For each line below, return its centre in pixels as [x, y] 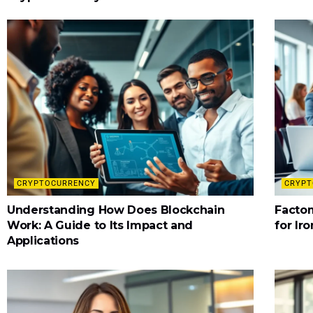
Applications [43, 241]
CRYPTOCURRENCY [56, 184]
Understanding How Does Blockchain [116, 210]
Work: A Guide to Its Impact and [100, 226]
